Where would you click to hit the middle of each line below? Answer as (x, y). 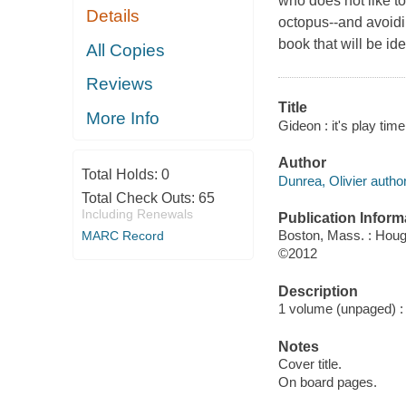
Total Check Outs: (140, 198)
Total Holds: (121, 175)
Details (113, 16)
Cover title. (309, 364)
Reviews (120, 84)
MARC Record (122, 236)
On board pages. (327, 382)
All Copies (126, 50)
